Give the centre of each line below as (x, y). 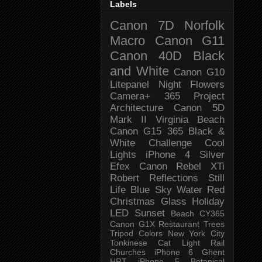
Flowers (207, 84)
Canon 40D (146, 56)
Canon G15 (136, 131)
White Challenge (151, 143)
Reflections (174, 178)
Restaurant (179, 224)
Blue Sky (151, 189)
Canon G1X (132, 224)
